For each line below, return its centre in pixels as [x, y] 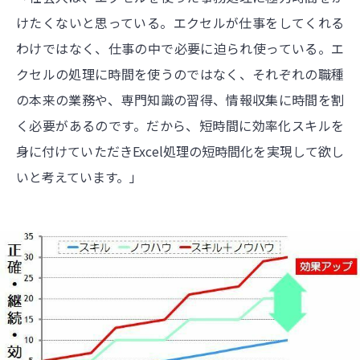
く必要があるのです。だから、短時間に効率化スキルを [180, 125]
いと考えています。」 [79, 176]
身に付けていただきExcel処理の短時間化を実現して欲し [180, 151]
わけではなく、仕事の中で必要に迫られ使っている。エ [180, 48]
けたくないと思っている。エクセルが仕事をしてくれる [180, 22]
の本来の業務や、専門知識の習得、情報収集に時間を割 [180, 99]
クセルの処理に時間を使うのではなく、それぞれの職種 [180, 74]
